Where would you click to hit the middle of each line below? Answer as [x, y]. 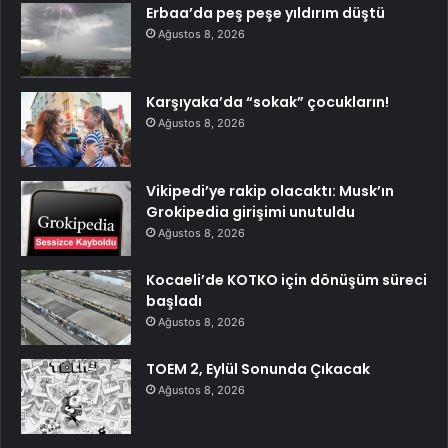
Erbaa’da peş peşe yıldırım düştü [265, 12]
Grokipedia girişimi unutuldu [250, 211]
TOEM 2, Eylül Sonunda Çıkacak [258, 368]
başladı [174, 300]
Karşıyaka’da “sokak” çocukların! [267, 101]
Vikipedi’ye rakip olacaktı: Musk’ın [270, 190]
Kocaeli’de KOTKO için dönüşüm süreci [286, 279]
